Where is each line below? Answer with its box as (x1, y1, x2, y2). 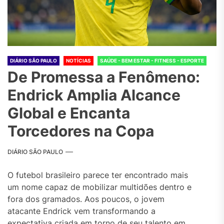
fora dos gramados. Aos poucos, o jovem (7, 194, 164, 204)
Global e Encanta (7, 104, 130, 122)
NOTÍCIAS (66, 57, 91, 64)
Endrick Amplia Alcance (7, 86, 180, 104)
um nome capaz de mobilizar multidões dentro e (7, 182, 191, 192)
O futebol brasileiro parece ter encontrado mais (7, 170, 188, 180)
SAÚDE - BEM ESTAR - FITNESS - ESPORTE (100, 57, 204, 64)
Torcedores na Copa (7, 122, 154, 140)
